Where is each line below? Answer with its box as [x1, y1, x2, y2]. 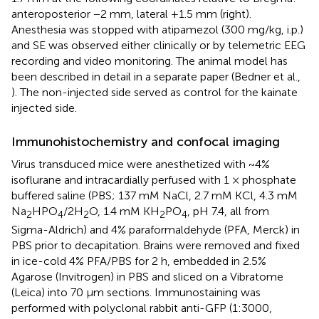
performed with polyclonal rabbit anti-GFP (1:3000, [11, 300, 272, 315]
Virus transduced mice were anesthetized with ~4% [11, 157, 270, 171]
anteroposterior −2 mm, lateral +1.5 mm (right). [11, 6, 251, 21]
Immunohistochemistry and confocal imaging [11, 133, 280, 150]
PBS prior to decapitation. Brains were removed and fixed [11, 238, 300, 252]
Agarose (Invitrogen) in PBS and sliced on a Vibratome [11, 269, 283, 283]
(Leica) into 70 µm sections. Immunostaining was [11, 285, 261, 299]
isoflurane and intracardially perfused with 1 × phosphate [11, 172, 296, 187]
